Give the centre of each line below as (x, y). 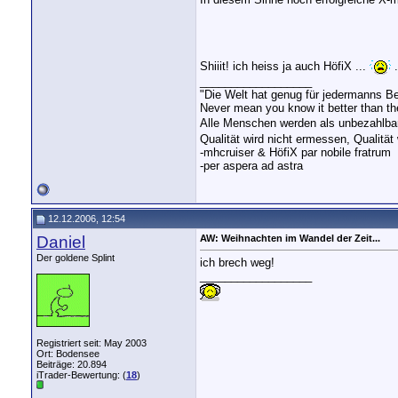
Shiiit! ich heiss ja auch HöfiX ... (285, 67)
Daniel (61, 242)
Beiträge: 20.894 (72, 364)
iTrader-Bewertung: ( (81, 375)
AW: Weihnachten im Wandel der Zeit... (290, 238)
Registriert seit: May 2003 (92, 343)
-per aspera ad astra (251, 166)
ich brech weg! (237, 263)
